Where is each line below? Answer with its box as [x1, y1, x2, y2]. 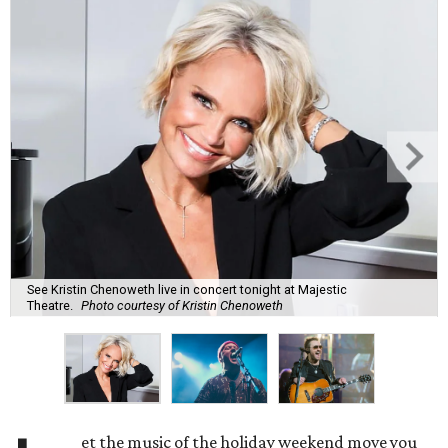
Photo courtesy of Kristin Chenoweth [81, 297, 283, 313]
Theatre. [27, 297, 73, 313]
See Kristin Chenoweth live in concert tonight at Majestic [27, 281, 347, 297]
